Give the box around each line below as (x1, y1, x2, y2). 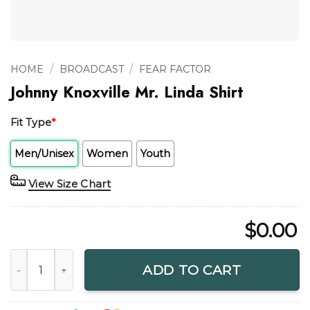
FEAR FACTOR (139, 63, 212, 75)
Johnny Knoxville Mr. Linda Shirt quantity (10, 250, 215, 263)
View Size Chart (28, 176, 111, 190)
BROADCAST (59, 63, 124, 75)
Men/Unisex (15, 147, 74, 160)
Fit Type (10, 116, 51, 129)
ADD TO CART (143, 262, 241, 279)
